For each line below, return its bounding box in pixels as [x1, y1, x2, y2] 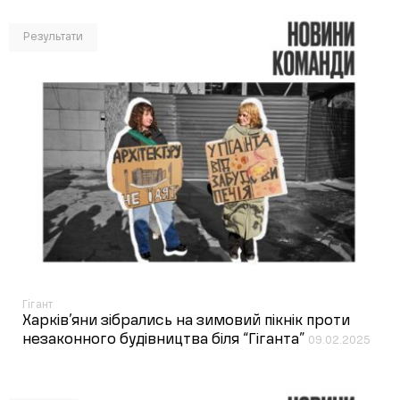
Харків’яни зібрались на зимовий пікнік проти [22, 313, 350, 329]
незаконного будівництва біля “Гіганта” [22, 332, 308, 347]
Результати [23, 31, 83, 43]
